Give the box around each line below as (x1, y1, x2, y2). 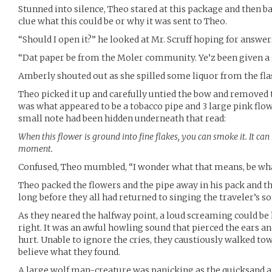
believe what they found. (18, 246, 120, 257)
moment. (18, 143, 53, 154)
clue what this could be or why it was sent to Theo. (18, 15, 227, 27)
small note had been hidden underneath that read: (18, 112, 226, 124)
